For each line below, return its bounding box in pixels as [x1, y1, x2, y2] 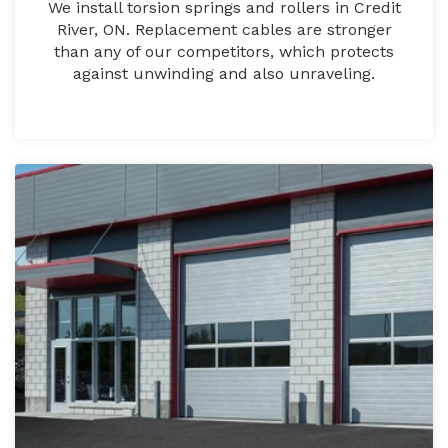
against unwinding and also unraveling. [73, 64, 375, 84]
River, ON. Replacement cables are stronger [56, 20, 392, 40]
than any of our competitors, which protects [54, 42, 394, 62]
